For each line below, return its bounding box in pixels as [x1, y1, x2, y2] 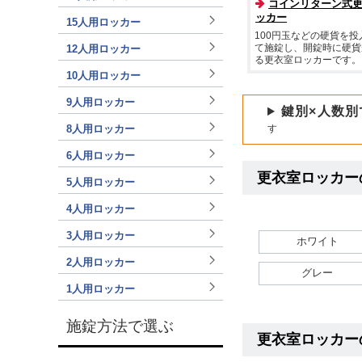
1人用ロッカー [66, 282, 135, 295]
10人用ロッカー [66, 69, 141, 82]
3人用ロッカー [66, 229, 135, 242]
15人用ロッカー [66, 15, 141, 28]
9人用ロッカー [66, 95, 135, 108]
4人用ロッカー [66, 202, 135, 215]
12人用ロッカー [66, 42, 141, 55]
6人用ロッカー [66, 149, 135, 162]
